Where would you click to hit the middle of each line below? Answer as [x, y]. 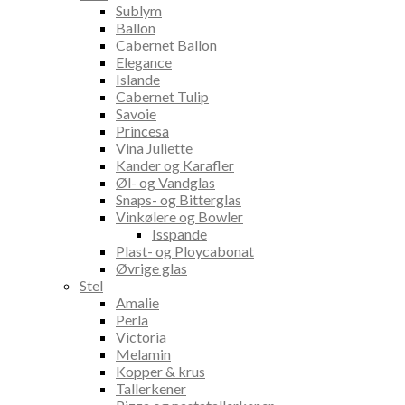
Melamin [143, 353]
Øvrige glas [151, 268]
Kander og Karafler [175, 165]
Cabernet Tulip [162, 96]
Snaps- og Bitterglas [179, 199]
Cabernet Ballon [166, 44]
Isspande [179, 233]
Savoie [136, 113]
